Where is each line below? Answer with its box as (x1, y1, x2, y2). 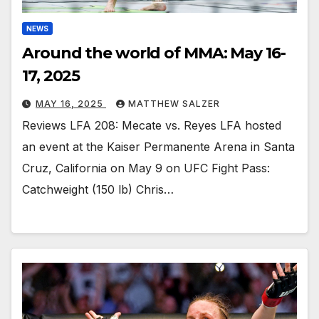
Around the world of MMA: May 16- (22, 43, 286, 63)
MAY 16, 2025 (36, 98, 106, 110)
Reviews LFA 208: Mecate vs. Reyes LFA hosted (22, 118, 281, 133)
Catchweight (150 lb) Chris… (22, 182, 174, 197)
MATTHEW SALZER (128, 98, 220, 110)
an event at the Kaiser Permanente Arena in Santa (22, 140, 295, 155)
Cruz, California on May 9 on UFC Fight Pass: (22, 161, 270, 176)
